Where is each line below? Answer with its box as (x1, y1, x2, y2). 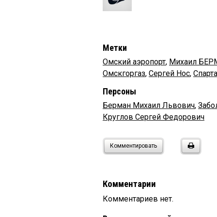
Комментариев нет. (103, 194, 173, 203)
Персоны (103, 86, 136, 96)
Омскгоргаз (103, 68, 145, 78)
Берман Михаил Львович (103, 100, 195, 110)
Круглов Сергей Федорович (103, 112, 204, 122)
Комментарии (103, 178, 156, 189)
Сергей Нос (149, 68, 190, 78)
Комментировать (110, 142, 157, 149)
